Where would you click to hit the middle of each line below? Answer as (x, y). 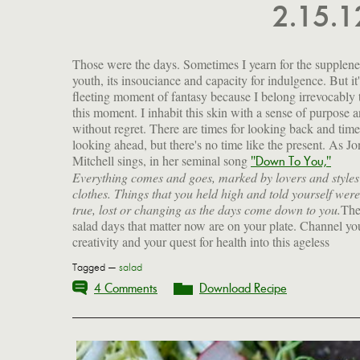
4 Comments (126, 288)
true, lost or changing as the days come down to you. (207, 209)
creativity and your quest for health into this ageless (201, 241)
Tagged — (96, 267)
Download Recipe (243, 288)
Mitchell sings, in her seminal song (162, 160)
